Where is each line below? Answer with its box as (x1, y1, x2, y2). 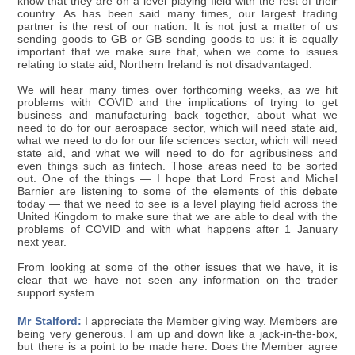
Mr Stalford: (17, 315, 82, 327)
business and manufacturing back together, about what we (17, 109, 338, 121)
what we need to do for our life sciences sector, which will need (17, 134, 338, 147)
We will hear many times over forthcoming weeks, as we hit (17, 83, 338, 96)
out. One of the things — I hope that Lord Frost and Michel (17, 172, 338, 185)
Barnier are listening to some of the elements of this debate (17, 185, 338, 197)
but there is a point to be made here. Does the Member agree (17, 340, 338, 353)
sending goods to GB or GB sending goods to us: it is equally (17, 32, 338, 45)
